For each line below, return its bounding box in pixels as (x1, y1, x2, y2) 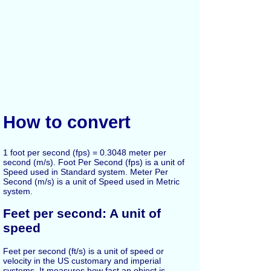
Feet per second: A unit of (3, 206, 161, 221)
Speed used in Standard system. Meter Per (3, 166, 168, 177)
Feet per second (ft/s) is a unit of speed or (3, 246, 164, 256)
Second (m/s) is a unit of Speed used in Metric (3, 176, 180, 186)
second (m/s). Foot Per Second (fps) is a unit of (3, 157, 184, 167)
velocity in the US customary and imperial (3, 255, 161, 266)
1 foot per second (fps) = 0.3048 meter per (3, 147, 166, 157)
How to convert (3, 112, 131, 132)
